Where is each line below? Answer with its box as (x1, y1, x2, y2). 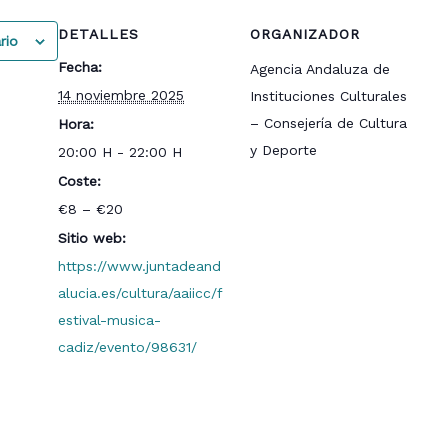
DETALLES (58, 25, 140, 42)
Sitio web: (58, 229, 127, 246)
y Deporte (250, 141, 318, 158)
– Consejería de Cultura (250, 114, 408, 131)
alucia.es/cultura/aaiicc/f (58, 284, 224, 301)
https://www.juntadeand (58, 257, 222, 274)
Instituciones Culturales (250, 87, 408, 104)
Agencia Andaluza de (250, 60, 391, 77)
